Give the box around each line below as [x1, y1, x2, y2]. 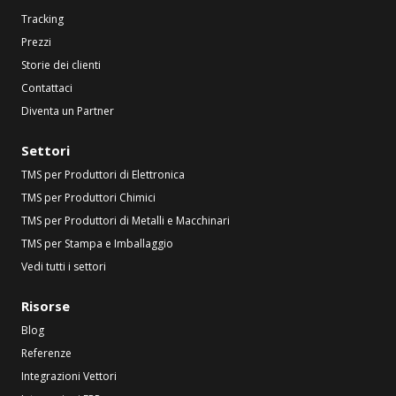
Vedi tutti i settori [21, 258, 106, 274]
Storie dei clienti [21, 57, 101, 72]
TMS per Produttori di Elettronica [21, 166, 185, 182]
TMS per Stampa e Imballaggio [21, 235, 173, 251]
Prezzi [21, 34, 51, 49]
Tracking [21, 11, 64, 27]
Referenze [21, 345, 72, 361]
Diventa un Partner [21, 103, 114, 118]
